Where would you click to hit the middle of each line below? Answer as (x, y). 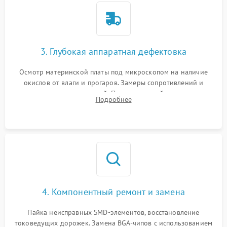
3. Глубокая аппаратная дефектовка (113, 51)
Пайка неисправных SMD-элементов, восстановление (113, 212)
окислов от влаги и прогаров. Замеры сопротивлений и (113, 82)
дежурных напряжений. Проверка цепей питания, (113, 93)
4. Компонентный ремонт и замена (113, 192)
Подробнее (113, 99)
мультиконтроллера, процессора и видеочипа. (113, 104)
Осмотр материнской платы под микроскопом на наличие (113, 72)
